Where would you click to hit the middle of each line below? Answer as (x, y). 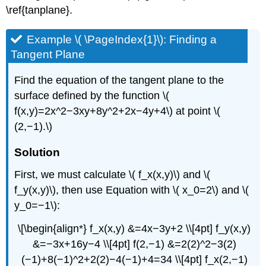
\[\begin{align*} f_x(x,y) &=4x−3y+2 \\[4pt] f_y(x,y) (134, 228)
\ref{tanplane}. (39, 10)
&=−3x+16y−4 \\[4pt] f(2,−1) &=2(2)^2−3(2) (134, 244)
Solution (37, 152)
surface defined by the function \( (92, 95)
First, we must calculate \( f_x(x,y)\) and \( (113, 174)
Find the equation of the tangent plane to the (119, 80)
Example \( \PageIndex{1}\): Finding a (122, 39)
